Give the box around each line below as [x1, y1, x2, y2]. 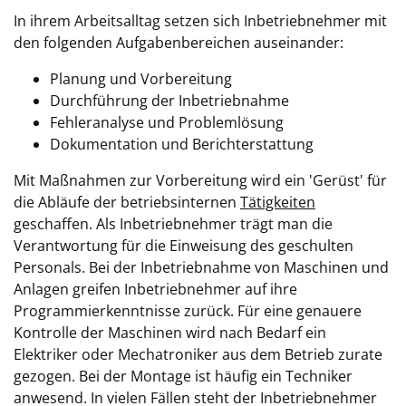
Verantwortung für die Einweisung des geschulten [14, 236, 353, 256]
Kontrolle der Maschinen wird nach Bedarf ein [14, 323, 326, 343]
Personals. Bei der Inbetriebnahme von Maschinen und [14, 257, 389, 277]
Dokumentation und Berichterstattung [50, 134, 314, 154]
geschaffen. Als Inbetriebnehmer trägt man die [14, 214, 333, 234]
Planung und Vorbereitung [50, 69, 232, 89]
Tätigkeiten [240, 192, 315, 212]
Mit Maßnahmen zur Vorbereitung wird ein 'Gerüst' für [14, 170, 387, 190]
